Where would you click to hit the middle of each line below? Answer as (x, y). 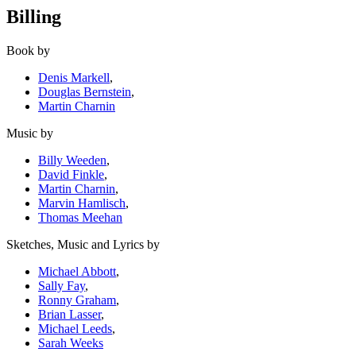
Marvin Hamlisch (82, 203)
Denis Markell (74, 77)
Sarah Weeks (71, 342)
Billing (34, 17)
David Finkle (71, 174)
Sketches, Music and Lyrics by (83, 244)
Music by (30, 133)
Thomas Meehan (80, 217)
